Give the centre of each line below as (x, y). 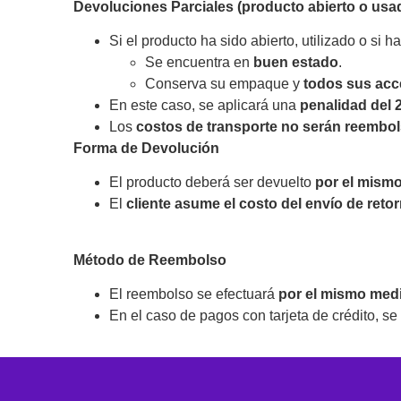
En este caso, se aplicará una (205, 105)
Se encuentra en (199, 62)
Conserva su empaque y (224, 83)
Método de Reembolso (150, 260)
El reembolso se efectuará (194, 294)
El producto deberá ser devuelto (212, 183)
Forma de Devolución (146, 148)
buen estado (296, 62)
